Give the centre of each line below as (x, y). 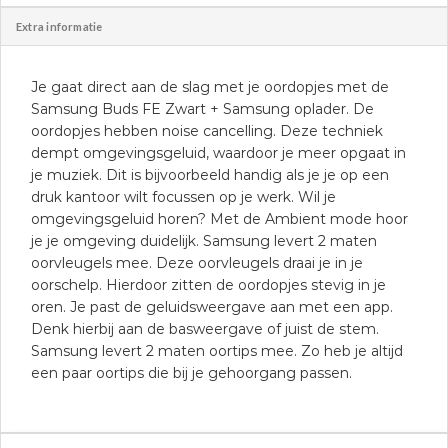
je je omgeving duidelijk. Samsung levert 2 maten (204, 240)
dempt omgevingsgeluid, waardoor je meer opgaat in (218, 152)
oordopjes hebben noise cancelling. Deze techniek (207, 130)
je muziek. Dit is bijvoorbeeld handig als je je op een (210, 174)
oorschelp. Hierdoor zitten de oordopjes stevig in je (208, 284)
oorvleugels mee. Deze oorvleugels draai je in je (197, 262)
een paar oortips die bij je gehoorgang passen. (191, 372)
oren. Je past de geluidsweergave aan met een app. (212, 306)
